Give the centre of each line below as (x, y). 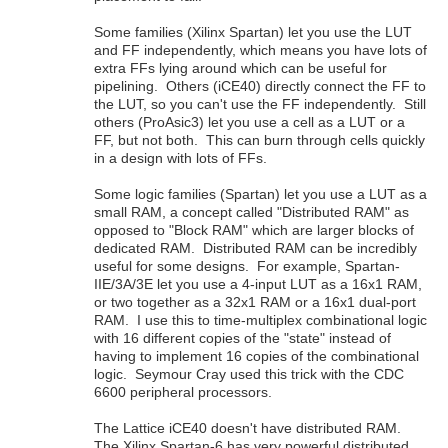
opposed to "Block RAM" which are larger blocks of (254, 229)
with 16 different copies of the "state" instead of (242, 337)
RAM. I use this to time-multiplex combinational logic (260, 319)
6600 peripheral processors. (183, 391)
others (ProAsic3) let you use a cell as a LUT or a (249, 121)
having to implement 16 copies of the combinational (256, 355)
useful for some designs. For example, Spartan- (247, 265)
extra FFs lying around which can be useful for (240, 67)
